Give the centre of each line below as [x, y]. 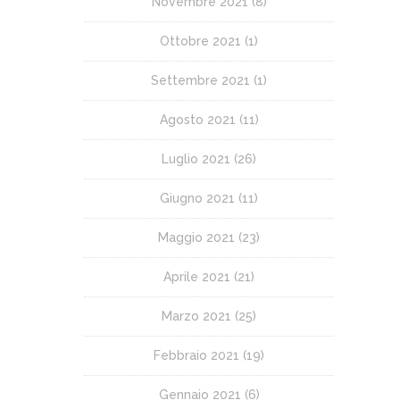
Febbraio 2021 [196, 355]
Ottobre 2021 [200, 41]
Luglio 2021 [196, 158]
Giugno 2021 [197, 198]
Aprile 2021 [197, 276]
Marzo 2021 [196, 316]
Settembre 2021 [200, 80]
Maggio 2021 [196, 237]
